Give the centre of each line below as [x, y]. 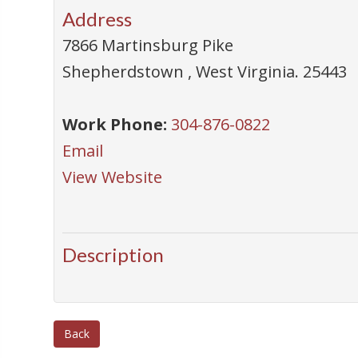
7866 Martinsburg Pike [148, 45]
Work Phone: [115, 124]
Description [113, 255]
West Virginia [246, 72]
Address [97, 19]
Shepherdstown [125, 72]
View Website [113, 177]
